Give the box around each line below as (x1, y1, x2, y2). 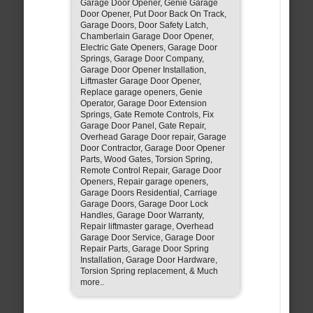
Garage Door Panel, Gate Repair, (80, 120, 206, 131)
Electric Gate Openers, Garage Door (80, 42, 217, 52)
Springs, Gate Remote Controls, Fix (80, 109, 214, 119)
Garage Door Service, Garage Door (80, 232, 214, 242)
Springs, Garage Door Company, (80, 53, 204, 64)
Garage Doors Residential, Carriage (80, 187, 217, 198)
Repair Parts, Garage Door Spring (80, 243, 209, 254)
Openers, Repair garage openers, (80, 176, 208, 187)
